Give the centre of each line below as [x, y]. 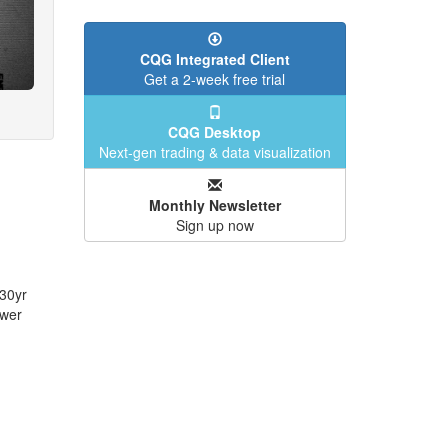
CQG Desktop [215, 132]
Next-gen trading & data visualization [214, 152]
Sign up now [214, 225]
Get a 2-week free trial [215, 79]
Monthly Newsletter [214, 205]
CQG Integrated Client [214, 59]
